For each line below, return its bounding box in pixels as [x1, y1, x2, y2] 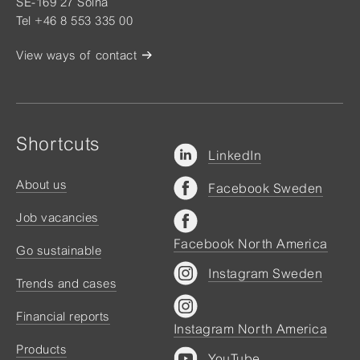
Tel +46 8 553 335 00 [16, 14, 133, 27]
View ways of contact [16, 48, 137, 62]
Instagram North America [173, 321, 328, 336]
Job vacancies [16, 211, 99, 224]
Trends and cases [16, 276, 117, 290]
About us [16, 178, 67, 191]
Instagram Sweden [208, 265, 323, 280]
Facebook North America [173, 235, 328, 251]
